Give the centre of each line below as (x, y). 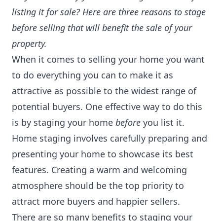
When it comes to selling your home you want (108, 59)
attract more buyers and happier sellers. (96, 201)
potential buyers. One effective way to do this (107, 107)
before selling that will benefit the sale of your (102, 28)
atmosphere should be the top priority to (98, 185)
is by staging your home (64, 122)
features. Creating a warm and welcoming (99, 170)
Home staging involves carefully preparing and (110, 138)
